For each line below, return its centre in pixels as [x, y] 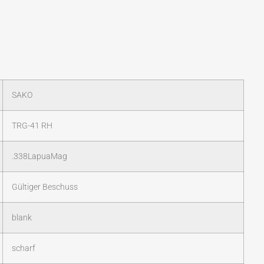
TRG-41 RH [32, 126]
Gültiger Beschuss [45, 187]
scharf [24, 249]
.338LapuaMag [39, 157]
